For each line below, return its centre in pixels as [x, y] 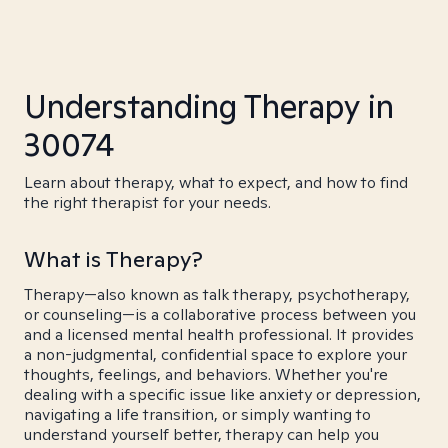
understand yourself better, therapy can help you [201, 434]
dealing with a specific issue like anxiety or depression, [222, 394]
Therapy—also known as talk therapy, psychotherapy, [217, 294]
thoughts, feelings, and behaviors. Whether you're [206, 374]
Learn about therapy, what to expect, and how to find [216, 182]
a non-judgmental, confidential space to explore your [215, 354]
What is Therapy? [113, 259]
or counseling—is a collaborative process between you [220, 314]
